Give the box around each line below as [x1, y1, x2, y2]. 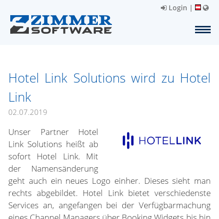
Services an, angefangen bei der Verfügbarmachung [8, 199, 211, 211]
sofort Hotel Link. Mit [8, 151, 98, 162]
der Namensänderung [8, 163, 98, 174]
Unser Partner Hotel [8, 126, 98, 137]
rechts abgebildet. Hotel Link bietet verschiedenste [8, 187, 211, 198]
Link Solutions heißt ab [8, 138, 98, 150]
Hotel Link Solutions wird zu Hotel [8, 69, 211, 87]
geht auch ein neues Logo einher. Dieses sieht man [8, 175, 211, 186]
